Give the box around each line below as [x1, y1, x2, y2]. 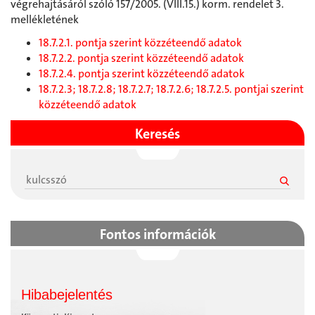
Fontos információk [99, 225, 216, 244]
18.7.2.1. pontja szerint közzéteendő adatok [39, 35, 242, 51]
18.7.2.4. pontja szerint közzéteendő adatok [39, 66, 245, 82]
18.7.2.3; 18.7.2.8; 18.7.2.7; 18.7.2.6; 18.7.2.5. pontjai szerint [39, 82, 304, 97]
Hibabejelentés [21, 287, 112, 303]
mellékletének [11, 12, 79, 27]
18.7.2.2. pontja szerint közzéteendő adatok [39, 51, 244, 66]
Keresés [135, 124, 180, 143]
